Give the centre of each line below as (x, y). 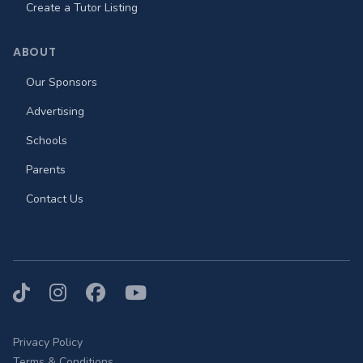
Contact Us (55, 199)
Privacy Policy (48, 343)
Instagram (93, 295)
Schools (47, 141)
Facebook (126, 295)
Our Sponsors (62, 83)
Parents (46, 170)
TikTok (41, 295)
